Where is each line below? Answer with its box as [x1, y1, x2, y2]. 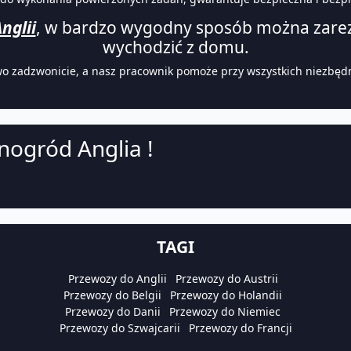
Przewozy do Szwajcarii [59, 320, 180, 336]
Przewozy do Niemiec [169, 304, 280, 320]
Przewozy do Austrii [175, 271, 278, 287]
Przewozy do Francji [188, 320, 292, 336]
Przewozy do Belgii [63, 288, 161, 303]
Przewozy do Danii [65, 304, 161, 320]
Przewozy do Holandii [170, 288, 282, 303]
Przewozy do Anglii [67, 271, 167, 287]
